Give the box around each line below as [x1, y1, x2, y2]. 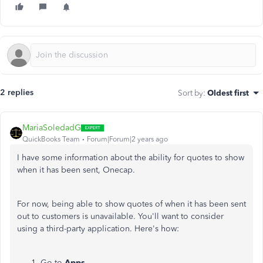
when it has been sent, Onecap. [17, 165, 135, 175]
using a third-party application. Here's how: [17, 224, 179, 234]
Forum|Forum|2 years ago [87, 135, 168, 143]
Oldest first [207, 88, 249, 97]
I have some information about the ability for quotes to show [17, 153, 244, 163]
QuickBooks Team [22, 135, 80, 143]
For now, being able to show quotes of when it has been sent [17, 199, 246, 209]
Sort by [178, 88, 203, 97]
